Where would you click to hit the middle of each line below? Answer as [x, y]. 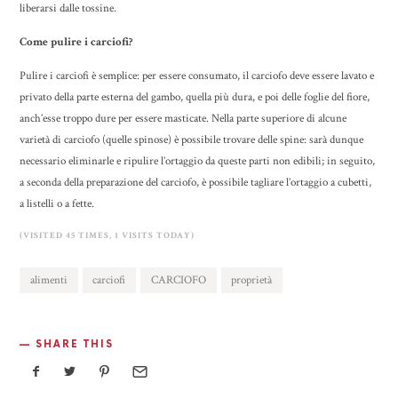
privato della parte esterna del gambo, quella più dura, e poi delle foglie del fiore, [195, 98]
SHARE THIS [75, 344]
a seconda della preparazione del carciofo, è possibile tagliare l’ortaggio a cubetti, [196, 183]
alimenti [49, 281]
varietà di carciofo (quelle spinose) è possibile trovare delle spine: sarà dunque [192, 140]
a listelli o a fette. [57, 204]
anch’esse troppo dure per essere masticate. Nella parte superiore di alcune [183, 119]
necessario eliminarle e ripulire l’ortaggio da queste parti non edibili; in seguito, [198, 162]
